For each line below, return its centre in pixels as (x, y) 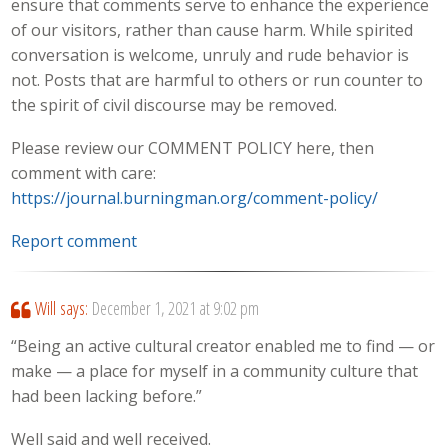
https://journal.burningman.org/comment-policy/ (195, 198)
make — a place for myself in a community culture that (215, 371)
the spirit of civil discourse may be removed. (174, 105)
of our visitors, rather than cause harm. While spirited (212, 30)
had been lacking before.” (107, 396)
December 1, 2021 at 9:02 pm (175, 307)
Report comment (74, 240)
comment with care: (84, 173)
